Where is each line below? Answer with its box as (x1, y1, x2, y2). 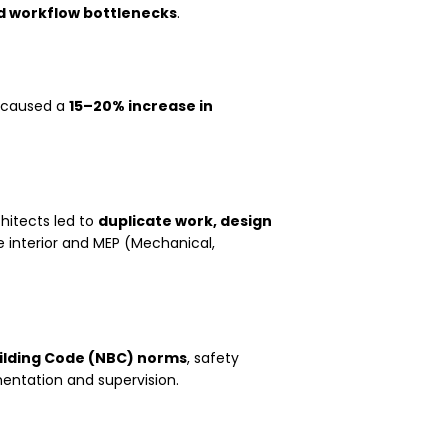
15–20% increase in (69, 95, 213, 116)
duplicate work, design (98, 210, 272, 231)
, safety (187, 347, 239, 368)
